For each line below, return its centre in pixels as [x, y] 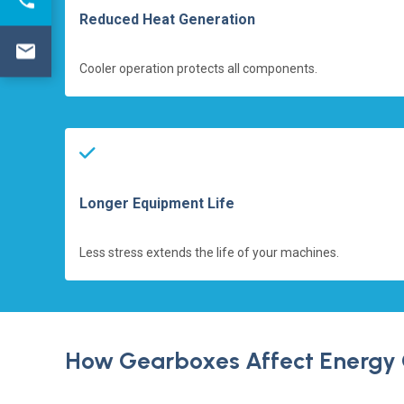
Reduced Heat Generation [167, 19]
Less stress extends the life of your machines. [209, 252]
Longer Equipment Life [157, 203]
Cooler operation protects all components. [198, 68]
